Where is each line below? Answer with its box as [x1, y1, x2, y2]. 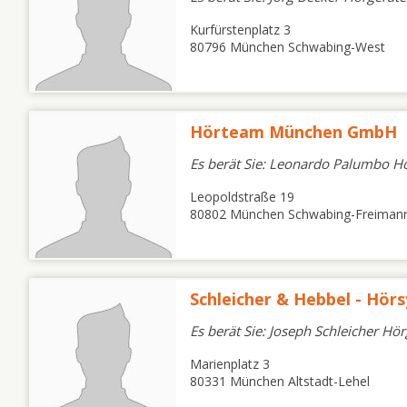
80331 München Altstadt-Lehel [190, 372, 370, 390]
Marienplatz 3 [190, 355, 270, 372]
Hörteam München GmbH [190, 121, 397, 143]
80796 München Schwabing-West [190, 38, 385, 55]
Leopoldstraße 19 [190, 188, 294, 205]
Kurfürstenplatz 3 [190, 21, 291, 38]
